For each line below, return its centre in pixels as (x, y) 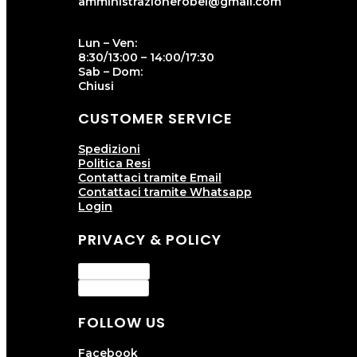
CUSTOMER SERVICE (155, 119)
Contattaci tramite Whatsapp (165, 192)
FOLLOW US (122, 323)
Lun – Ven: (108, 43)
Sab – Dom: (110, 71)
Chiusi (96, 86)
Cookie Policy (114, 288)
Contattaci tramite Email (150, 178)
